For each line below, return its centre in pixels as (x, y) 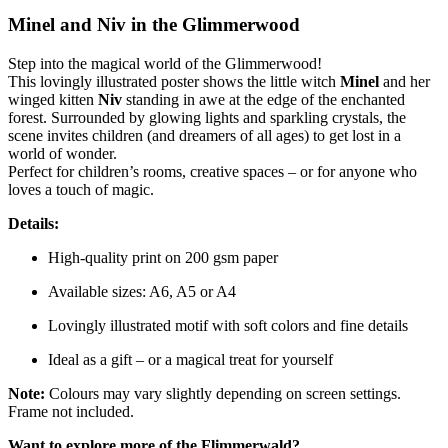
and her (404, 81)
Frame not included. (71, 411)
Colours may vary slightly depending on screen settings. (223, 393)
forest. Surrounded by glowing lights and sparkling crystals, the (207, 117)
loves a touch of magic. (81, 189)
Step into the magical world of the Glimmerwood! (165, 63)
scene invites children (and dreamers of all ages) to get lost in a (204, 135)
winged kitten (53, 99)
